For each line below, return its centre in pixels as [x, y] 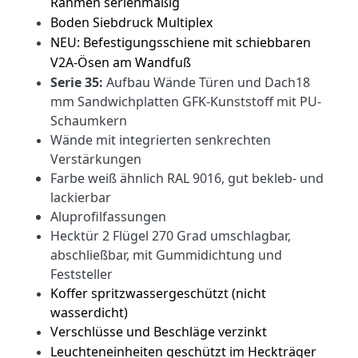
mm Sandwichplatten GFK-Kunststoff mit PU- [186, 102]
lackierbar [81, 198]
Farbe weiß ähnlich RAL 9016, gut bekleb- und [187, 179]
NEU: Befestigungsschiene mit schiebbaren [181, 43]
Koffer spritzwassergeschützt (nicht [158, 294]
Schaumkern [89, 121]
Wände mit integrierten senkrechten [161, 140]
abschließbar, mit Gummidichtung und [166, 255]
